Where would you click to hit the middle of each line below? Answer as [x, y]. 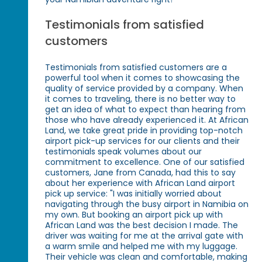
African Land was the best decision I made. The [142, 225]
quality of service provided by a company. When [144, 89]
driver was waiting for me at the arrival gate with [144, 236]
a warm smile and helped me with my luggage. [142, 247]
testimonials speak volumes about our [124, 152]
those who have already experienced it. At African [147, 120]
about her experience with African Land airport [140, 183]
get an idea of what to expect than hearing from [146, 110]
